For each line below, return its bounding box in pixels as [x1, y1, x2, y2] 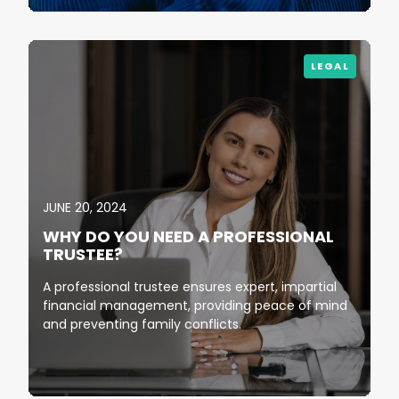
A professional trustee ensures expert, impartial [43, 278, 337, 297]
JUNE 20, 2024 [43, 199, 127, 217]
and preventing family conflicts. [43, 315, 241, 334]
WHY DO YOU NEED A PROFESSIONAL [43, 225, 334, 248]
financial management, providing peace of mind [43, 297, 347, 315]
